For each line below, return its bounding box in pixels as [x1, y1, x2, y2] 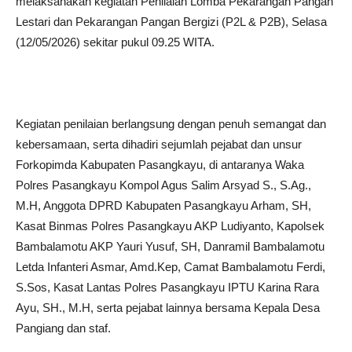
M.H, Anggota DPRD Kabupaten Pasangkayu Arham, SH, [16, 198, 311, 212]
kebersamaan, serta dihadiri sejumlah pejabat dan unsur [16, 137, 302, 151]
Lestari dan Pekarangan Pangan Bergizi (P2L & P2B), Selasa [16, 14, 327, 28]
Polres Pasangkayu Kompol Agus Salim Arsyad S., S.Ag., [16, 178, 311, 192]
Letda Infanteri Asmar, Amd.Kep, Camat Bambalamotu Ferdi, [16, 259, 325, 273]
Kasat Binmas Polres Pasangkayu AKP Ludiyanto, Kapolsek [16, 218, 324, 233]
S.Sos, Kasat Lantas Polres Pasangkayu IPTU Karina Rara [16, 280, 319, 294]
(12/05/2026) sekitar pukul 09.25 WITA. [16, 35, 214, 49]
